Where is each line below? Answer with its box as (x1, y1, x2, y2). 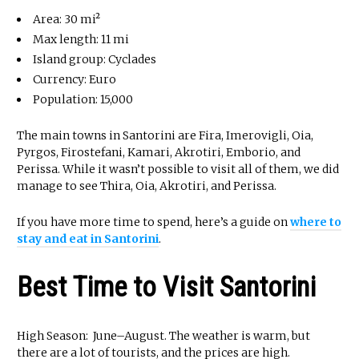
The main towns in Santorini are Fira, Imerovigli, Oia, (17, 127, 313, 143)
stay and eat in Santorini (17, 231, 159, 246)
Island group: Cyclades (33, 51, 156, 67)
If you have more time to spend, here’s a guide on (17, 214, 290, 229)
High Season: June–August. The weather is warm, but (17, 328, 310, 343)
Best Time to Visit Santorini (17, 270, 316, 304)
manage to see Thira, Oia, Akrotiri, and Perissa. (17, 178, 276, 193)
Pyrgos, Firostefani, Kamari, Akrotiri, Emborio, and (17, 144, 301, 159)
